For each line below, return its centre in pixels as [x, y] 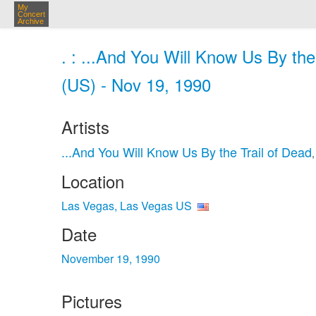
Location [93, 181]
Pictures [92, 301]
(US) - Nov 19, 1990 [136, 84]
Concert [31, 14]
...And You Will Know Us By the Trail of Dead [187, 152]
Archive [31, 21]
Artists [85, 127]
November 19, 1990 [111, 259]
